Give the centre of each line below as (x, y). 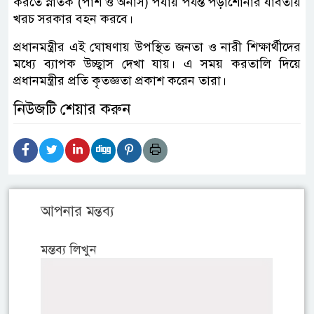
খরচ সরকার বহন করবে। (75, 19)
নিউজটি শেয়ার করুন (72, 109)
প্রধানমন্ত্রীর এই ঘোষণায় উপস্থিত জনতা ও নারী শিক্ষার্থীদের (157, 47)
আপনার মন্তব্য (77, 211)
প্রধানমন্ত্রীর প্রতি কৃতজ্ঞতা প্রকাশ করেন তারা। (120, 80)
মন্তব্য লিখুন (69, 249)
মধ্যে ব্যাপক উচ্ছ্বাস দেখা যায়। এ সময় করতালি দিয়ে (157, 63)
